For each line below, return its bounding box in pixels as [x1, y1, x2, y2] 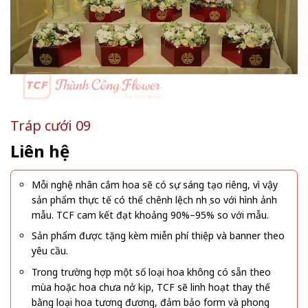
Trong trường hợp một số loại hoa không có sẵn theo [32, 265, 271, 278]
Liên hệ [10, 140, 69, 162]
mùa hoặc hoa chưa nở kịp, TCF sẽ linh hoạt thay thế [32, 280, 270, 294]
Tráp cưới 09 [10, 116, 91, 135]
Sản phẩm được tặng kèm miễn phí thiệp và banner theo [32, 229, 285, 243]
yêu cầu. [32, 244, 68, 258]
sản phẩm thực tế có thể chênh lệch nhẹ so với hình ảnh [32, 193, 277, 206]
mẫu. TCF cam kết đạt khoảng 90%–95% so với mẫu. [32, 208, 269, 221]
